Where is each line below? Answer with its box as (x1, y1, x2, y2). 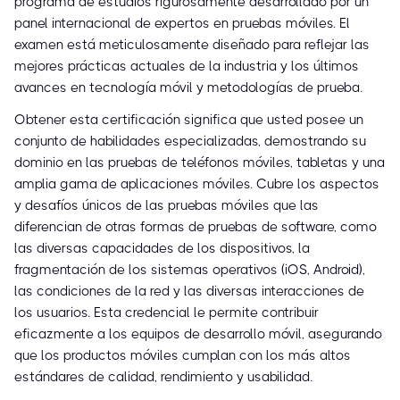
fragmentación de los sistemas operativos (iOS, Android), (14, 262, 365, 279)
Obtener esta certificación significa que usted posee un (14, 112, 363, 129)
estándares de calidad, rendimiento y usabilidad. (14, 369, 312, 386)
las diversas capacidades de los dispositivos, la (14, 240, 310, 257)
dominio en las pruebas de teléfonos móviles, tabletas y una (14, 154, 385, 171)
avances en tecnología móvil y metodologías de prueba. (14, 79, 362, 96)
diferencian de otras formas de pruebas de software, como (14, 219, 377, 236)
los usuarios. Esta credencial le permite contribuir (14, 304, 319, 321)
